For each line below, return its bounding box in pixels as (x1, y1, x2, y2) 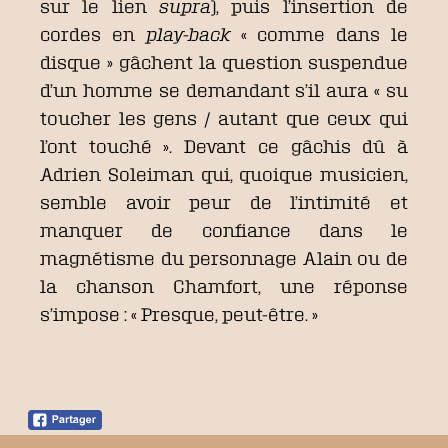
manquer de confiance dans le (40, 219, 408, 240)
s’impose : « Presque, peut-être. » (40, 303, 318, 324)
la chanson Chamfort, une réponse (40, 275, 408, 296)
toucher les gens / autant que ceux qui (40, 107, 408, 128)
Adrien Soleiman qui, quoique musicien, (40, 163, 408, 184)
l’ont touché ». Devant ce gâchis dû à (40, 135, 408, 156)
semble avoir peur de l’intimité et (40, 191, 408, 212)
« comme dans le (229, 23, 409, 44)
